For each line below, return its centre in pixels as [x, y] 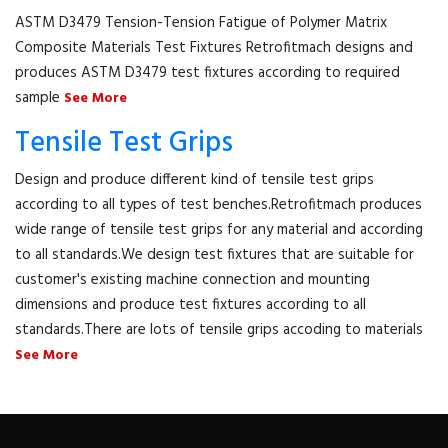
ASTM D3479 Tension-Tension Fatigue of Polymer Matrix [201, 23]
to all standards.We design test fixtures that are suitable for [214, 255]
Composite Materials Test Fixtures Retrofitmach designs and [214, 48]
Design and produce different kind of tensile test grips [194, 180]
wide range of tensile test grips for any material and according [219, 230]
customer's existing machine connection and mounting [192, 280]
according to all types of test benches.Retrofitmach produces [218, 205]
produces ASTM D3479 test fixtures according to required [207, 73]
